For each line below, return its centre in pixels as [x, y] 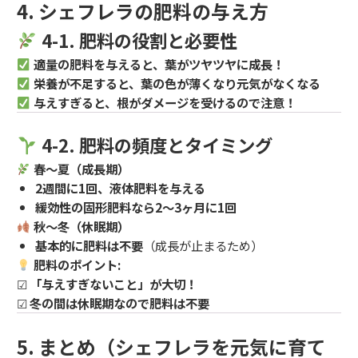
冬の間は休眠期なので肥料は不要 [119, 303]
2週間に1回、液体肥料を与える [121, 188]
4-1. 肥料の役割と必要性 [137, 40]
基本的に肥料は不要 [89, 246]
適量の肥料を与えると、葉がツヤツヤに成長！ [159, 64]
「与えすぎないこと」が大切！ [113, 284]
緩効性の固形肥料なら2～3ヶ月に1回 [136, 207]
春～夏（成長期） [81, 169]
